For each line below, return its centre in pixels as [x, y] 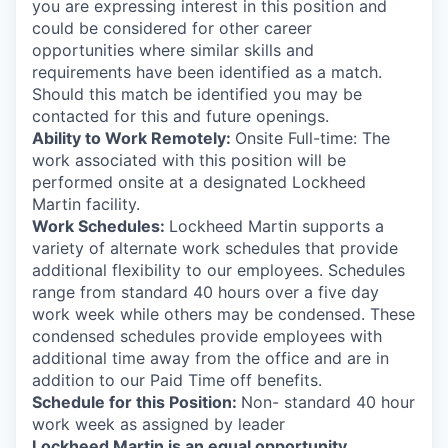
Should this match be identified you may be [197, 94]
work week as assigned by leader [158, 424]
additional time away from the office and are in [210, 358]
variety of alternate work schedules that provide [215, 248]
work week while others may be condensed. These [223, 314]
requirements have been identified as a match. [207, 72]
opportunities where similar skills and [173, 50]
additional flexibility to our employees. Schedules [218, 270]
